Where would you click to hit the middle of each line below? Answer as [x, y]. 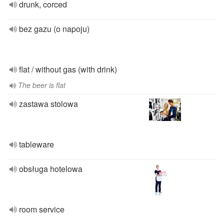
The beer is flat [42, 85]
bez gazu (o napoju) [54, 29]
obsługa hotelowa [51, 169]
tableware [36, 144]
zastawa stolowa [48, 104]
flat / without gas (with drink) [68, 69]
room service [42, 209]
